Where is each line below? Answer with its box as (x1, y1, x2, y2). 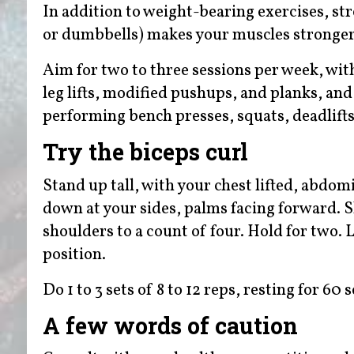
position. (42, 243, 106, 266)
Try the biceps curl (42, 137, 248, 168)
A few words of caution (42, 310, 298, 341)
